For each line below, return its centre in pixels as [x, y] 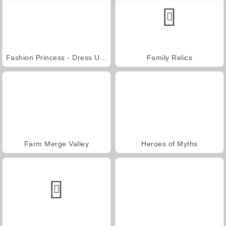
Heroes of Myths [169, 144]
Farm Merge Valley [56, 144]
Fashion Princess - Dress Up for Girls [103, 57]
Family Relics [169, 57]
